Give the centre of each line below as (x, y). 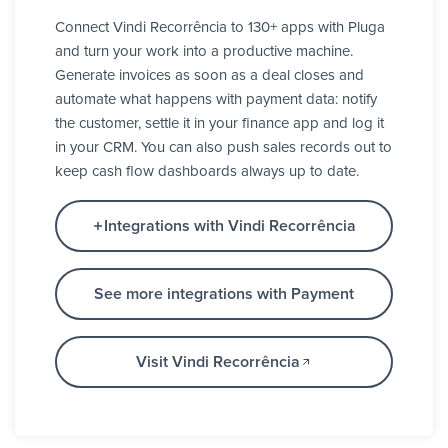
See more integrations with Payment (224, 294)
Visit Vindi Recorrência (218, 362)
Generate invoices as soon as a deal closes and (209, 76)
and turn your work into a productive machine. (204, 52)
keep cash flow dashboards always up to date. (207, 172)
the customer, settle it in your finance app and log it (219, 124)
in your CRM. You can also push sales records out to (223, 148)
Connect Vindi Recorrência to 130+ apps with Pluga (220, 28)
